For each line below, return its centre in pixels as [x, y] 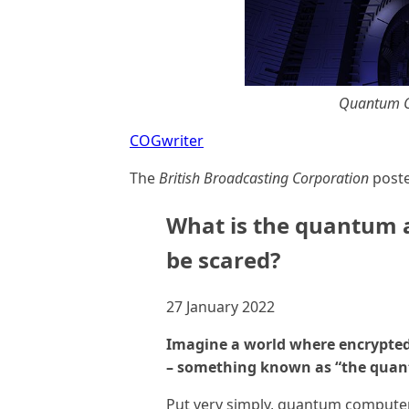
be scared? [223, 259]
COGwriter [167, 141]
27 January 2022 [220, 306]
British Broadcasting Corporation [264, 178]
